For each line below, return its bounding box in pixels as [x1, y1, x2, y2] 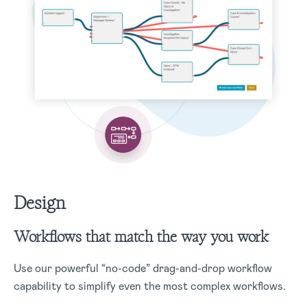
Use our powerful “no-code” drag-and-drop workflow [14, 260, 272, 275]
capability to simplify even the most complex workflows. [14, 278, 286, 293]
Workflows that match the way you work [14, 225, 269, 247]
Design [14, 190, 65, 215]
